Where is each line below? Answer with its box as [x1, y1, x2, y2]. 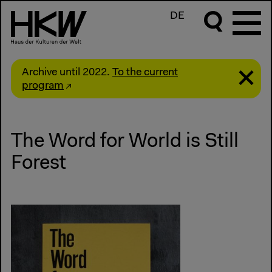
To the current [112, 67, 178, 78]
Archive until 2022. [22, 67, 112, 78]
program [22, 80, 64, 92]
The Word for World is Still [11, 131, 239, 152]
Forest [11, 153, 66, 174]
